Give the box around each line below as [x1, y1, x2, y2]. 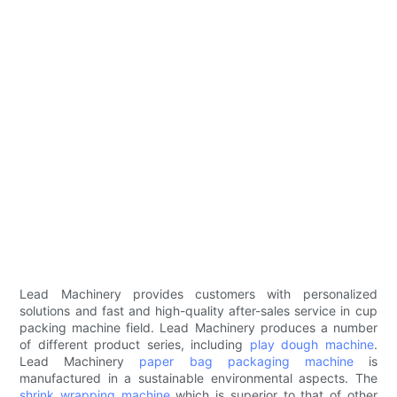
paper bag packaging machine [139, 354, 354, 370]
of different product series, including [19, 337, 250, 353]
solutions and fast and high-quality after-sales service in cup [19, 303, 378, 319]
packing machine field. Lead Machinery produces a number [19, 320, 378, 336]
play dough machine [249, 337, 374, 353]
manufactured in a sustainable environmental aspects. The [19, 370, 378, 386]
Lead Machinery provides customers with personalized [19, 286, 378, 302]
